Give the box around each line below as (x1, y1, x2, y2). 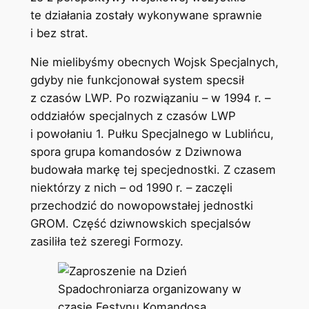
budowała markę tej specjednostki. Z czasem (30, 163, 276, 177)
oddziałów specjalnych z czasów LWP (30, 109, 236, 123)
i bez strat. (30, 26, 88, 40)
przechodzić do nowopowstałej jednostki (30, 199, 253, 213)
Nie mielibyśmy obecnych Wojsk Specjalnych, (30, 55, 279, 70)
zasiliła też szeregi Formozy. (30, 235, 183, 249)
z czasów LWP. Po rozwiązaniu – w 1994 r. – (30, 91, 270, 106)
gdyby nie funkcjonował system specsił (30, 73, 244, 88)
